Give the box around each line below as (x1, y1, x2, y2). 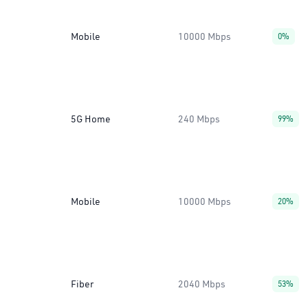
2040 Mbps (178, 278, 225, 290)
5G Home (71, 113, 111, 125)
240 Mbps (178, 113, 220, 125)
